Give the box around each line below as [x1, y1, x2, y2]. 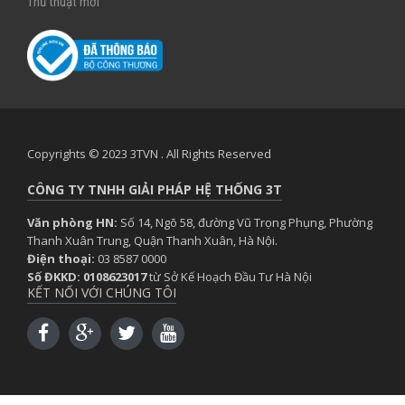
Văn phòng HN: [27, 213, 118, 231]
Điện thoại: [27, 250, 95, 267]
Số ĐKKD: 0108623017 [27, 268, 146, 285]
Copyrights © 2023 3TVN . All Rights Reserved [27, 145, 271, 162]
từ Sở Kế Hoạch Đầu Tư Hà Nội [146, 268, 312, 285]
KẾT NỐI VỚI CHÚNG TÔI [27, 283, 176, 301]
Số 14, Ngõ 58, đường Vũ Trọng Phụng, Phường [118, 213, 372, 231]
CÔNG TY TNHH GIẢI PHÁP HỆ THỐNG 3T [27, 180, 282, 198]
